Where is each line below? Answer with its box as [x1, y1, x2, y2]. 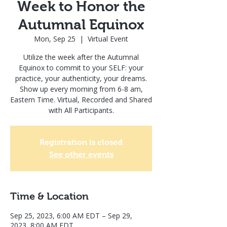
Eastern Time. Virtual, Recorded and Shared [10, 95, 152, 104]
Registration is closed [40, 138, 123, 146]
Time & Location [10, 191, 89, 202]
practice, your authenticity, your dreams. [15, 73, 147, 83]
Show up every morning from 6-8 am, [19, 84, 143, 94]
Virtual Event [88, 34, 128, 44]
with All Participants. [48, 105, 114, 115]
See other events [49, 150, 113, 159]
